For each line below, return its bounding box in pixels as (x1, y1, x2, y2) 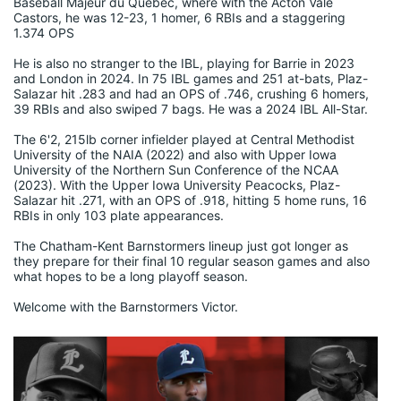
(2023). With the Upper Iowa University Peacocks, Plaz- (13, 177, 340, 192)
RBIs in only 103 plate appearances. (13, 208, 224, 223)
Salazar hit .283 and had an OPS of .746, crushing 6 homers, (13, 86, 369, 101)
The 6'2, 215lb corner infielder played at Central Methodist (13, 132, 354, 147)
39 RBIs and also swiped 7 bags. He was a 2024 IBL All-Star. (13, 101, 368, 116)
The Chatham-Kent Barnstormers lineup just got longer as (13, 238, 348, 253)
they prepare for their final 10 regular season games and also (13, 253, 370, 269)
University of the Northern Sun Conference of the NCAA (13, 162, 338, 177)
